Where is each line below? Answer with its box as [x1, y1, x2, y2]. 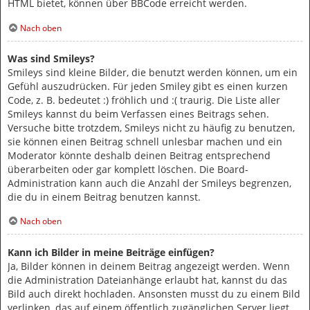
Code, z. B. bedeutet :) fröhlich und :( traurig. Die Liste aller [8, 93, 280, 107]
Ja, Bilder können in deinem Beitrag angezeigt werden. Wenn [8, 259, 290, 273]
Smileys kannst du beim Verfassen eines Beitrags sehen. [8, 107, 269, 120]
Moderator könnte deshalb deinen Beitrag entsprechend [8, 148, 271, 162]
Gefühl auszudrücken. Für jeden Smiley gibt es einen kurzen [8, 79, 288, 93]
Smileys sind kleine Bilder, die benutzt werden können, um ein [8, 65, 298, 79]
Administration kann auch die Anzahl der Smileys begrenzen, [8, 176, 291, 190]
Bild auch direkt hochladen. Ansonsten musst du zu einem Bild [8, 286, 300, 300]
